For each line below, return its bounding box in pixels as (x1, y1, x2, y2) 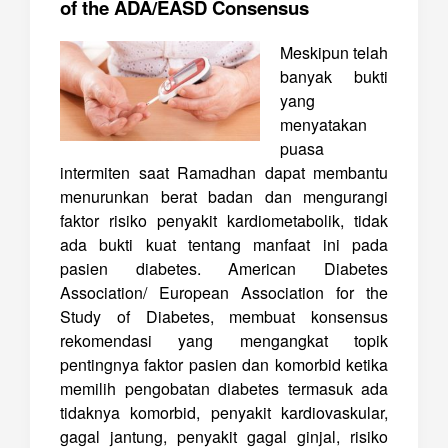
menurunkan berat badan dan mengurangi (60, 185, 388, 208)
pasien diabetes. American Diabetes (60, 257, 388, 280)
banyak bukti (280, 65, 388, 88)
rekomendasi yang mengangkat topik (60, 329, 388, 352)
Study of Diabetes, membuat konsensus (60, 305, 388, 328)
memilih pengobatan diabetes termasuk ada (60, 377, 388, 400)
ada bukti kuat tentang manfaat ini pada (60, 233, 388, 256)
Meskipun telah (280, 41, 388, 64)
